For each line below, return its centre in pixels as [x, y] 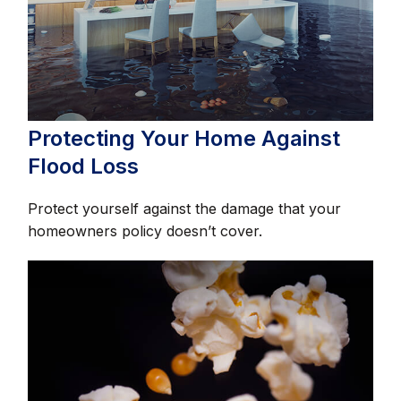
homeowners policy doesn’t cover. [145, 231]
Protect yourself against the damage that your [185, 209]
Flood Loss [84, 166]
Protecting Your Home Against [184, 139]
